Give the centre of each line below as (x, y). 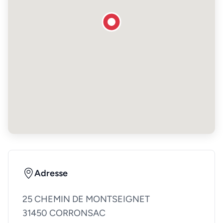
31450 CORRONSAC (64, 213)
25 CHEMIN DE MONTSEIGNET (86, 199)
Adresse (51, 173)
